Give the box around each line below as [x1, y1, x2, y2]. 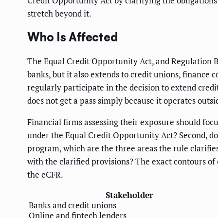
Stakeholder [106, 189, 153, 200]
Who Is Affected [27, 29, 118, 44]
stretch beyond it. [27, 7, 91, 19]
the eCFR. [27, 168, 63, 180]
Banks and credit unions [29, 199, 116, 211]
